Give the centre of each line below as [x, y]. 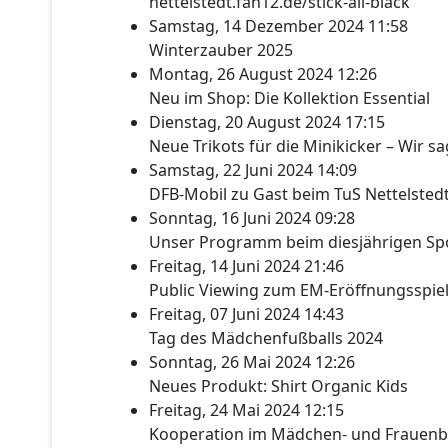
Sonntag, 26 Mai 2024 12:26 [252, 362]
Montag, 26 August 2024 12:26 [263, 74]
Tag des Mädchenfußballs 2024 [266, 338]
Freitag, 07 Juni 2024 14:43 [246, 314]
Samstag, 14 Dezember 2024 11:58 [278, 26]
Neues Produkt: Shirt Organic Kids [278, 386]
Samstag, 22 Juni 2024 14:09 [253, 170]
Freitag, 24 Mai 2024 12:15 [246, 410]
